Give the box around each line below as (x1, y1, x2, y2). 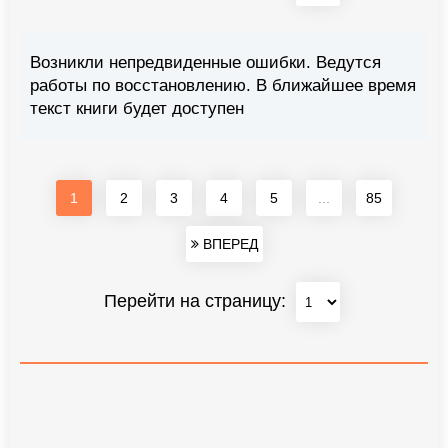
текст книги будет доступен (30, 99, 244, 119)
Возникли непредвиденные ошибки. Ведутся (30, 53, 381, 73)
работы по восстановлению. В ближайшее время (30, 76, 416, 96)
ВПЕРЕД (198, 236, 258, 253)
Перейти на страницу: (103, 290, 291, 311)
